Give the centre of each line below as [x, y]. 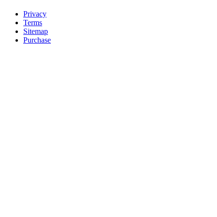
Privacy [35, 14]
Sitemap [36, 31]
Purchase [37, 40]
